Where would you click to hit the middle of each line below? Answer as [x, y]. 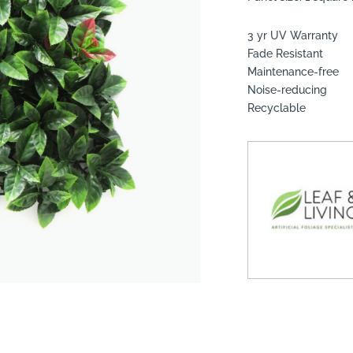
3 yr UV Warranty [293, 35]
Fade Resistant [286, 53]
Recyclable [277, 108]
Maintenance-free [294, 71]
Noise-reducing [288, 89]
